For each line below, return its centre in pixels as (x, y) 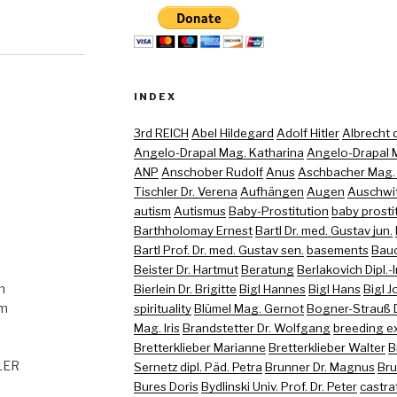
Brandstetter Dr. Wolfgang (256, 327)
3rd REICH (161, 132)
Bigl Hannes (272, 288)
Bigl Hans (334, 288)
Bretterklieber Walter (327, 347)
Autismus (199, 210)
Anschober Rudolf (212, 171)
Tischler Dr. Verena (185, 191)
